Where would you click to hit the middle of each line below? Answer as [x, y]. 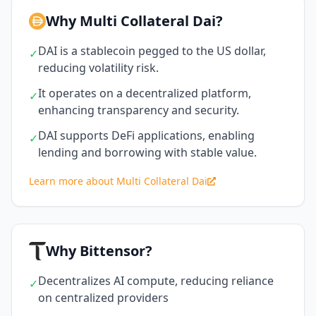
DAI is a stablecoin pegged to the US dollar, [152, 51]
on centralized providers [103, 298]
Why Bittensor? [99, 251]
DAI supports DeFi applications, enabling [146, 136]
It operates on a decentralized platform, [145, 93]
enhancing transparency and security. [139, 110]
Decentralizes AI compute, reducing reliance [156, 281]
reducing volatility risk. [98, 68]
